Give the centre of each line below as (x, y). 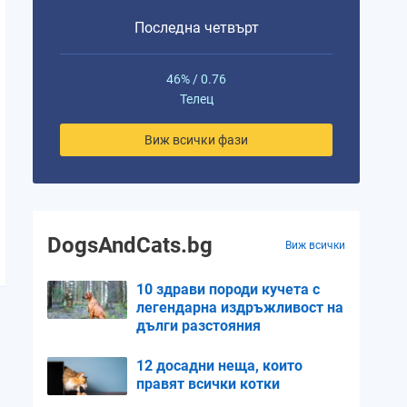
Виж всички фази (196, 140)
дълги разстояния (199, 326)
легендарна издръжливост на (240, 308)
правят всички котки (208, 384)
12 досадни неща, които (219, 366)
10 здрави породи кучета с (228, 289)
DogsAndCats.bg (130, 245)
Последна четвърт (196, 28)
